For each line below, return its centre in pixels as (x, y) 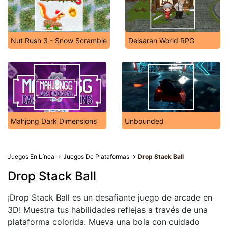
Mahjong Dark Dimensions (54, 121)
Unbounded (144, 121)
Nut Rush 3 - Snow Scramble (59, 40)
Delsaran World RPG (161, 40)
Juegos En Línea (31, 156)
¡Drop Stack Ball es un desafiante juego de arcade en (110, 197)
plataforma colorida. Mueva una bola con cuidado (104, 222)
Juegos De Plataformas (96, 156)
